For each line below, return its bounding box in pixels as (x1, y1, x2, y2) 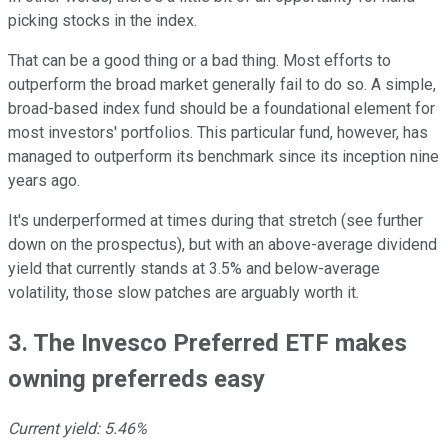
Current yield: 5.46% (8, 419, 147, 439)
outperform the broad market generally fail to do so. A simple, (8, 75, 436, 95)
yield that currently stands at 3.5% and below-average (8, 259, 380, 279)
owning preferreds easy (8, 365, 265, 394)
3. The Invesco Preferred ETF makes (8, 329, 407, 358)
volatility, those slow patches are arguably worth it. (8, 283, 359, 303)
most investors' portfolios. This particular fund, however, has (8, 123, 428, 143)
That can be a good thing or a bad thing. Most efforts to (8, 51, 391, 71)
